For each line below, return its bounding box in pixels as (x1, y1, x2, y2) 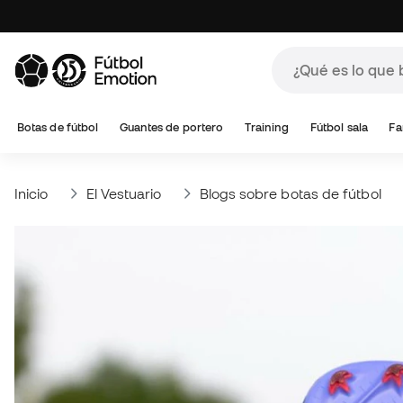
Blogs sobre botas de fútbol (199, 185, 381, 201)
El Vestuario (85, 185, 162, 201)
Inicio (14, 185, 49, 201)
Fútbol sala (309, 121, 368, 134)
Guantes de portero (119, 121, 224, 134)
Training (244, 121, 290, 134)
